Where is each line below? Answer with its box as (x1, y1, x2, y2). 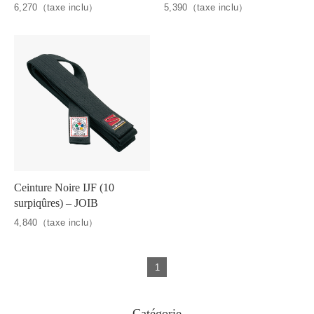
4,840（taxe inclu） (14, 217, 98, 228)
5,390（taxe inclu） (164, 2, 248, 13)
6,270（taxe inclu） (14, 2, 98, 13)
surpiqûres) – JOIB (14, 197, 98, 210)
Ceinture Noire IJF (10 (14, 182, 114, 194)
